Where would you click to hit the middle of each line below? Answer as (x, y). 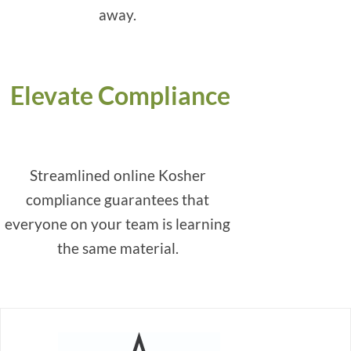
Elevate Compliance (118, 95)
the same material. (118, 248)
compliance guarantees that (118, 200)
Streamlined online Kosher (118, 175)
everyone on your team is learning (118, 224)
